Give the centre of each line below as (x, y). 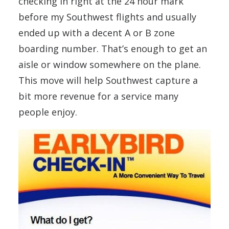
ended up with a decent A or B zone (97, 33)
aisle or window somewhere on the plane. (110, 64)
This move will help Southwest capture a (108, 80)
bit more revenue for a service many (98, 96)
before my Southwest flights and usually (107, 17)
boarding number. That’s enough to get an (113, 49)
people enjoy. (48, 112)
